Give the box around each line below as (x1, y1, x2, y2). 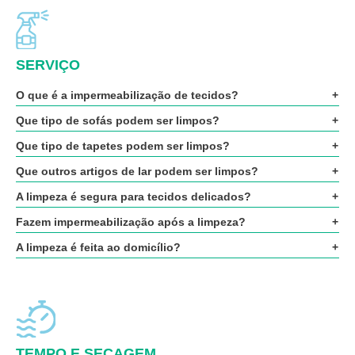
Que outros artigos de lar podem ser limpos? (16, 165, 258, 177)
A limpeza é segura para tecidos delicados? (16, 190, 251, 203)
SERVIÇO (16, 57, 80, 73)
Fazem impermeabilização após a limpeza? (16, 216, 246, 228)
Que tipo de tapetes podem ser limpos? (16, 139, 230, 152)
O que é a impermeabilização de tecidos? (16, 89, 239, 101)
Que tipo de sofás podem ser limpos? (16, 114, 219, 127)
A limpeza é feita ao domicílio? (16, 241, 181, 254)
